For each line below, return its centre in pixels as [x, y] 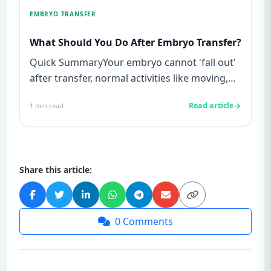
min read [48, 106]
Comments [148, 222]
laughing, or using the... [84, 94]
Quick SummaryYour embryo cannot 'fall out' [133, 63]
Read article [211, 106]
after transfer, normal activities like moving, [129, 78]
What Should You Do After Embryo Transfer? [135, 43]
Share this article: [56, 170]
